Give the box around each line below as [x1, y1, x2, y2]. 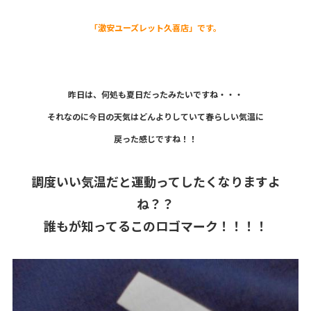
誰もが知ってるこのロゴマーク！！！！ [43, 217, 268, 235]
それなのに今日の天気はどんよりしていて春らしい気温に [47, 110, 264, 123]
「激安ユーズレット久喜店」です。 [90, 22, 221, 34]
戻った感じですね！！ [114, 133, 197, 145]
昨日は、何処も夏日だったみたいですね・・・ [68, 88, 243, 101]
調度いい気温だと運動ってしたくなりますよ [31, 172, 280, 191]
